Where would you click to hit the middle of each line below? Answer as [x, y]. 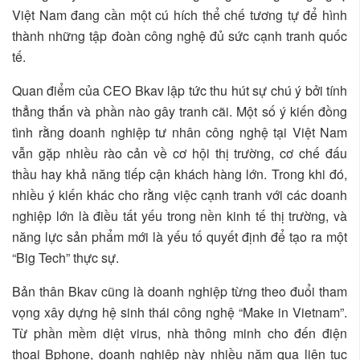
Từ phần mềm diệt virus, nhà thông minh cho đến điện [180, 333]
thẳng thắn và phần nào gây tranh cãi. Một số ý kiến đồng [180, 112]
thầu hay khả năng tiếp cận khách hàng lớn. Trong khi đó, [180, 174]
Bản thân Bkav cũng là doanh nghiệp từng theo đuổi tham [180, 292]
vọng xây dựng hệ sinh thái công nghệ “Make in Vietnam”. [180, 313]
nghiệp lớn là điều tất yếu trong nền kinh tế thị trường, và [180, 216]
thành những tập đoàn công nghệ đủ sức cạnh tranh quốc [180, 36]
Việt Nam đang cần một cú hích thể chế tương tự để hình [180, 15]
